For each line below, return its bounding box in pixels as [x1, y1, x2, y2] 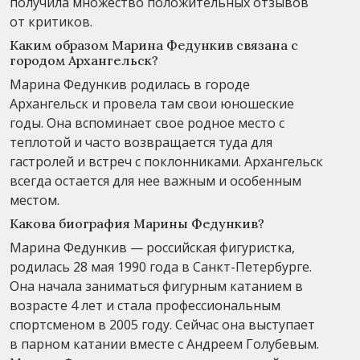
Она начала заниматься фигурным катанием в [10, 276, 303, 295]
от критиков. [10, 12, 92, 31]
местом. [10, 190, 59, 209]
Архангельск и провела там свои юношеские [10, 94, 294, 112]
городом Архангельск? [10, 51, 158, 68]
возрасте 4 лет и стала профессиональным [10, 296, 280, 314]
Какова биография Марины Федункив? [10, 215, 264, 231]
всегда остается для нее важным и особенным [10, 171, 301, 190]
